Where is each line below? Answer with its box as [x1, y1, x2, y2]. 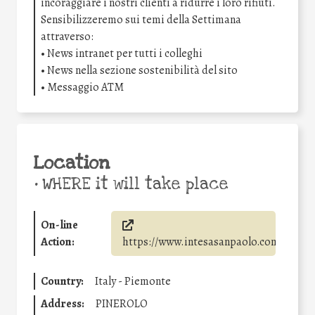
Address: [41, 295, 84, 311]
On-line [41, 217, 78, 233]
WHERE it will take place [37, 173, 229, 195]
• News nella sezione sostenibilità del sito [41, 62, 238, 78]
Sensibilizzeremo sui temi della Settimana [41, 11, 241, 27]
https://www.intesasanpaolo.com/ [122, 233, 283, 250]
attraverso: [41, 28, 94, 44]
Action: [41, 233, 75, 250]
